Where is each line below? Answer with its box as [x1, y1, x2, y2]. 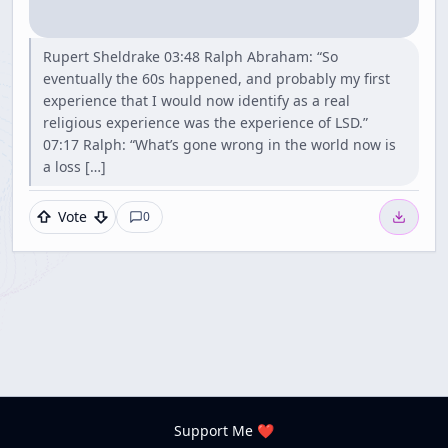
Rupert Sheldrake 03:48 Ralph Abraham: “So [43, 47, 338, 66]
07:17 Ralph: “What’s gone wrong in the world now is [43, 135, 396, 154]
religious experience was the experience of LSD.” [43, 113, 368, 132]
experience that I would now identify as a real [43, 91, 350, 110]
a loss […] [43, 157, 106, 176]
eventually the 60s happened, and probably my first [43, 69, 390, 88]
